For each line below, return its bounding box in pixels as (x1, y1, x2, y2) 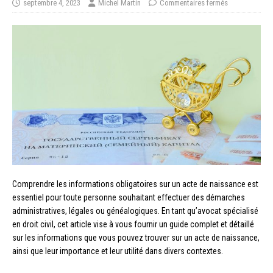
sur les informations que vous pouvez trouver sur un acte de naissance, (12, 232, 260, 243)
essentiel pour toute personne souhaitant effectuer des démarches (12, 192, 245, 202)
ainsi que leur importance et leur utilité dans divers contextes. (12, 246, 223, 256)
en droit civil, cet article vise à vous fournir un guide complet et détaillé (12, 219, 254, 229)
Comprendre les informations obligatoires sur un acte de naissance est (12, 179, 258, 189)
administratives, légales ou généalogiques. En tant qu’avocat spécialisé (12, 205, 258, 216)
